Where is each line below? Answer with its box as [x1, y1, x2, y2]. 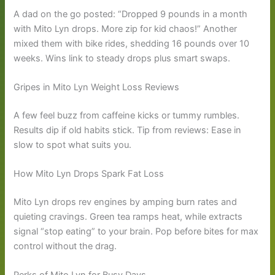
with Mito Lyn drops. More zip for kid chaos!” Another [14, 23, 238, 34]
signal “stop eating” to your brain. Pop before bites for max [14, 225, 259, 237]
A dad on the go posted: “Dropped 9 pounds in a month [14, 8, 248, 20]
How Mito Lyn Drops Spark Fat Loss [14, 168, 165, 180]
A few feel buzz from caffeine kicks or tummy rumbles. [14, 109, 240, 121]
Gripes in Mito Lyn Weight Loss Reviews [14, 81, 180, 93]
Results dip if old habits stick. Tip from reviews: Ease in [14, 124, 242, 136]
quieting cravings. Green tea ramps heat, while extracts [14, 211, 243, 222]
